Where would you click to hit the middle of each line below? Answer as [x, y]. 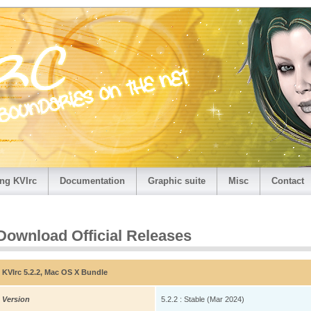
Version [16, 300]
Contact [288, 181]
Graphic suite [177, 181]
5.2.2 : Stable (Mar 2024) [203, 300]
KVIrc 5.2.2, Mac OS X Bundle [55, 272]
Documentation [92, 181]
